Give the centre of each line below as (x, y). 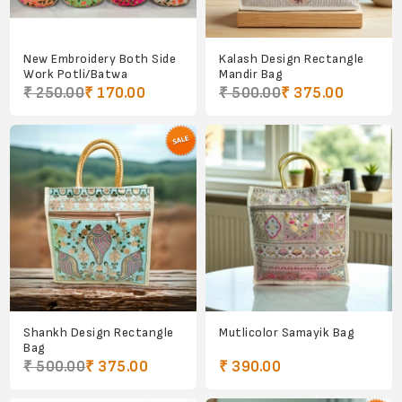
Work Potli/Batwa (76, 74)
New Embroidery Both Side (100, 58)
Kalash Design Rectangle (292, 58)
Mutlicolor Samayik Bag (287, 332)
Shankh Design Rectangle (99, 332)
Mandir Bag (251, 74)
